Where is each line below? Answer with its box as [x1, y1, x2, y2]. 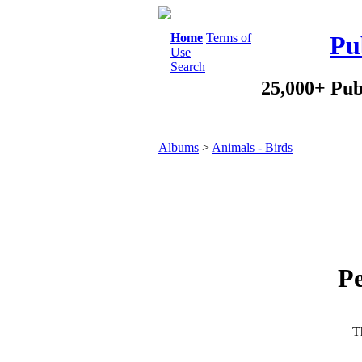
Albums [158, 141, 199, 154]
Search [170, 60, 205, 74]
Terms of [206, 31, 251, 44]
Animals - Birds [212, 141, 293, 154]
